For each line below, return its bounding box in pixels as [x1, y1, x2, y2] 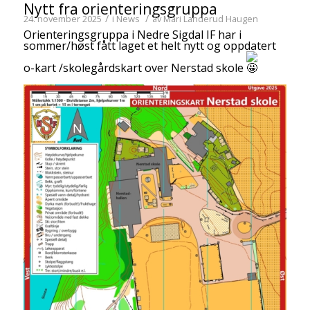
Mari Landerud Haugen [163, 12, 258, 26]
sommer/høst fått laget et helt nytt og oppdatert [23, 38, 276, 54]
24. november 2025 [23, 12, 102, 26]
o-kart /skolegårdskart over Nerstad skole [23, 60, 246, 76]
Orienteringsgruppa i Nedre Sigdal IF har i [23, 27, 241, 43]
